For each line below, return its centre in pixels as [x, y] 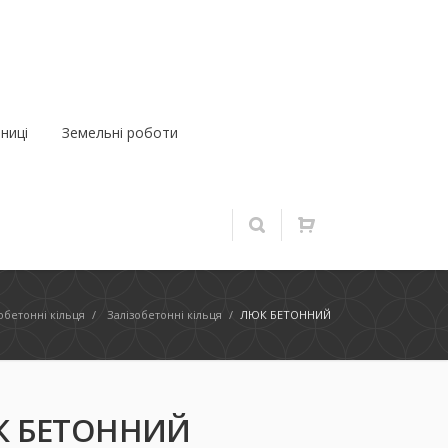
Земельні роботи [120, 132]
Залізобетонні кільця [164, 314]
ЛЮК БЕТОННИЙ [285, 314]
